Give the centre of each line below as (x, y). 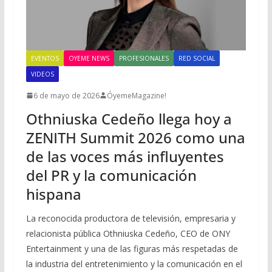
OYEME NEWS (89, 58)
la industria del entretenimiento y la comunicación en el (134, 263)
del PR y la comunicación (111, 175)
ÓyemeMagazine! (136, 95)
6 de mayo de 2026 (66, 95)
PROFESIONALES (144, 58)
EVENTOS (45, 58)
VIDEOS (42, 74)
